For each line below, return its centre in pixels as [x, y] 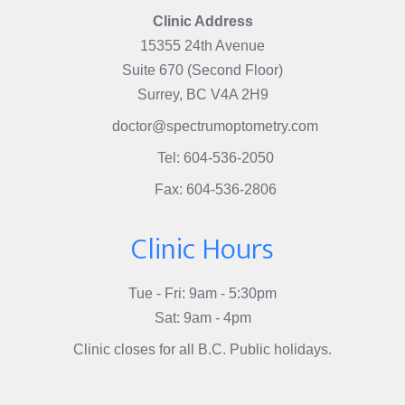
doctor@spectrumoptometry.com [215, 126]
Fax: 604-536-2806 [215, 189]
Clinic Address [202, 21]
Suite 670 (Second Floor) [202, 70]
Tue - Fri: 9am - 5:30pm [202, 293]
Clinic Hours [202, 249]
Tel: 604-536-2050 [215, 157]
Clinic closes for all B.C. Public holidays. [202, 349]
